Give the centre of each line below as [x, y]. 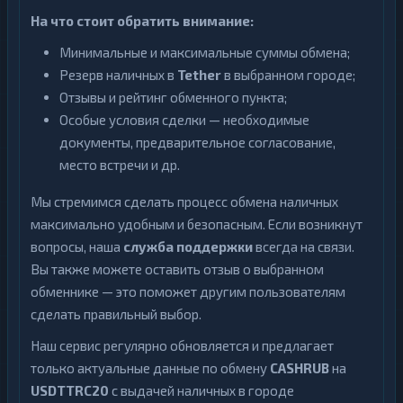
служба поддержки [188, 247]
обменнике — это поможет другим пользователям [188, 292]
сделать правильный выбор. [116, 314]
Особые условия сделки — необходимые [184, 120]
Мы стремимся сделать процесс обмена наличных [184, 202]
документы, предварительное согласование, [197, 143]
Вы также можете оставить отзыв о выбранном [177, 269]
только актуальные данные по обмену [150, 368]
